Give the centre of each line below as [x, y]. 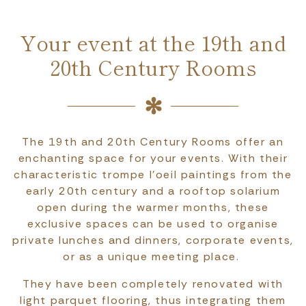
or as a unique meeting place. [153, 257]
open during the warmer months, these [153, 208]
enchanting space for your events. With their [153, 158]
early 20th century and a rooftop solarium [153, 191]
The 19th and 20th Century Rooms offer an [153, 142]
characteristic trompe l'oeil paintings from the [153, 175]
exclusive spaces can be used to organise [153, 224]
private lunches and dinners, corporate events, [153, 240]
